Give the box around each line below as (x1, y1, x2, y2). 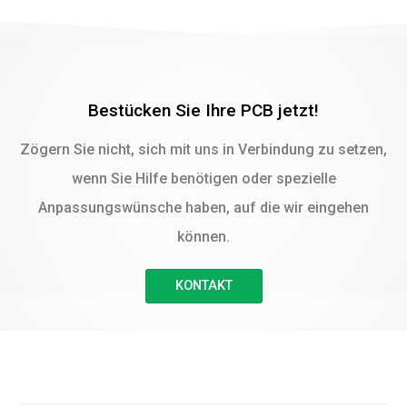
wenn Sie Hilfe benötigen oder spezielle (71, 169, 336, 187)
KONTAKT (174, 278, 233, 294)
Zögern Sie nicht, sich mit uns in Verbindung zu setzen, (20, 140, 387, 158)
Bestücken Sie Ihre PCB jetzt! (88, 99, 319, 121)
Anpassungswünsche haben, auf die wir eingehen (38, 198, 369, 216)
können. (177, 227, 230, 245)
